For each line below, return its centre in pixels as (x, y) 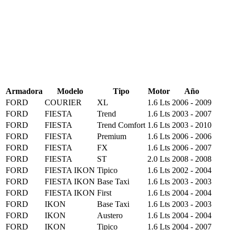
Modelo (70, 91)
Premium (112, 137)
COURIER (63, 103)
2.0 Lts (159, 159)
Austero (110, 216)
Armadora (24, 91)
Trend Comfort (121, 125)
